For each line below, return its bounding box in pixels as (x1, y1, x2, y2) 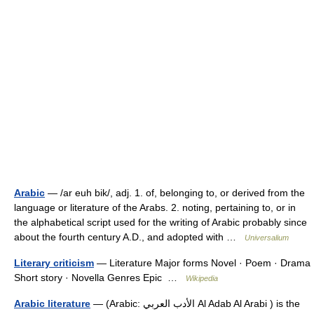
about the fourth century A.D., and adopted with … (14, 231, 245, 243)
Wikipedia (186, 274, 218, 282)
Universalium (245, 233, 289, 242)
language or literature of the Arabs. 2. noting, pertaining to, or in (14, 202, 296, 213)
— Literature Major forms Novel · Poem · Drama (94, 257, 310, 268)
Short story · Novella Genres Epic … (14, 272, 186, 283)
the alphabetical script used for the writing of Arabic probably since (14, 217, 307, 228)
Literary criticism (14, 257, 94, 268)
